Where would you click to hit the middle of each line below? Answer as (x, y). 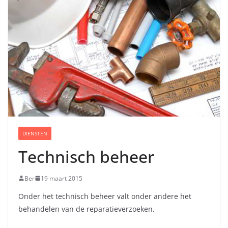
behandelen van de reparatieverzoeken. (87, 209)
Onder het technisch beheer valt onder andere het (105, 196)
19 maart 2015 (62, 178)
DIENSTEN (35, 133)
